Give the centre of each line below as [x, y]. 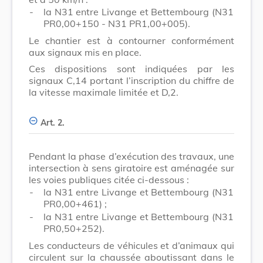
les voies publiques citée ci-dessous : [109, 179]
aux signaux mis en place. [85, 52]
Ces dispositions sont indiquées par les [131, 68]
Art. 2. [53, 122]
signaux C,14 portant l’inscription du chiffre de [131, 80]
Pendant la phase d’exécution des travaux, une [131, 156]
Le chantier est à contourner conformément [131, 40]
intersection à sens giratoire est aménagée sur [131, 168]
